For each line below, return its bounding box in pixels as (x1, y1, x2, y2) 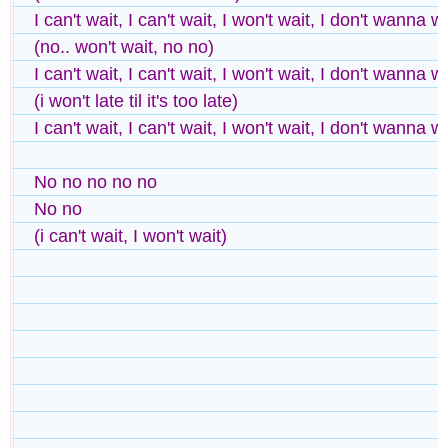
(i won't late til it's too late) (34, 90, 238, 111)
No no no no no (34, 171, 157, 192)
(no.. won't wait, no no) (34, 36, 214, 57)
